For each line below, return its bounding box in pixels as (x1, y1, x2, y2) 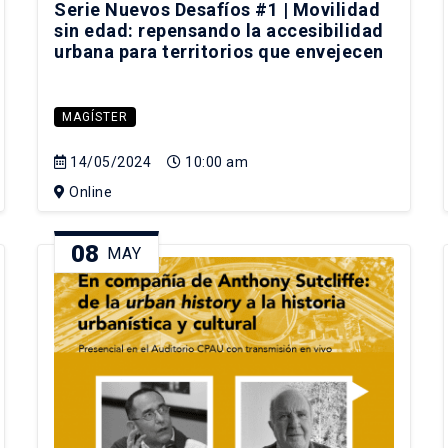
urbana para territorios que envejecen (54, 41, 384, 63)
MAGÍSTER (62, 110, 129, 125)
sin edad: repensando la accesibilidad (54, 20, 384, 42)
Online (65, 184, 113, 201)
